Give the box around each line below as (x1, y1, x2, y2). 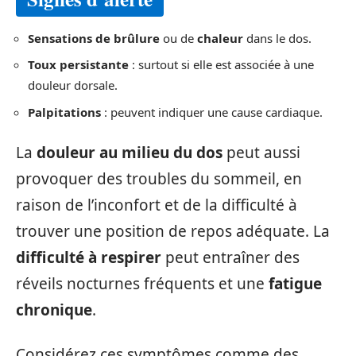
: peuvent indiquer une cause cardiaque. (101, 103, 323, 120)
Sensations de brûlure (28, 29, 160, 46)
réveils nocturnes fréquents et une (16, 273, 269, 294)
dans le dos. (243, 29, 311, 46)
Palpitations (28, 103, 101, 120)
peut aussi (222, 142, 300, 163)
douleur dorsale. (28, 77, 118, 93)
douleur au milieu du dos (37, 142, 222, 163)
